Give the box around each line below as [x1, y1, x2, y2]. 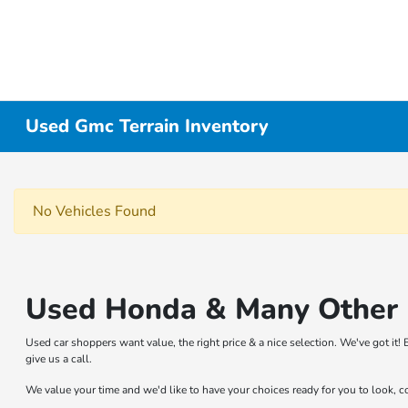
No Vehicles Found [33, 201, 156, 221]
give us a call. [25, 352, 93, 366]
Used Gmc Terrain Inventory [25, 114, 270, 138]
